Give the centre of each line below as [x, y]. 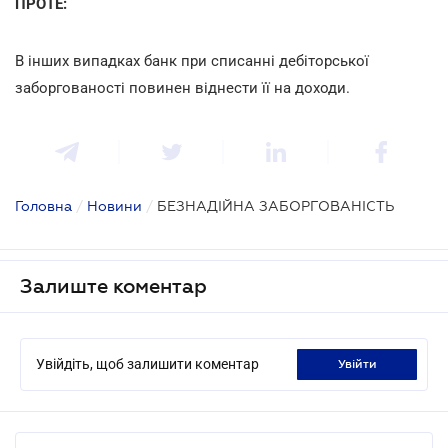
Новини [114, 205]
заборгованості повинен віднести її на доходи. [182, 87]
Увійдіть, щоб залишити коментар [147, 363]
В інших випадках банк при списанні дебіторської [192, 60]
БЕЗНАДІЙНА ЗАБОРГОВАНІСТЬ [276, 205]
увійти [360, 363]
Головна [43, 205]
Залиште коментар [113, 285]
